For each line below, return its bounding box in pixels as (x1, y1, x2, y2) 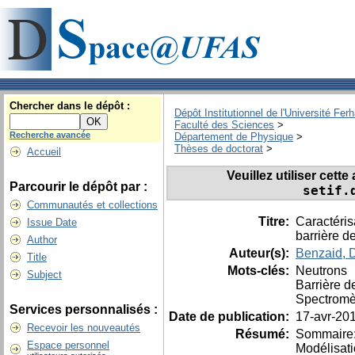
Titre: (258, 214, 292, 228)
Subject (27, 269, 62, 281)
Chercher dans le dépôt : (10, 100, 130, 112)
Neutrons (296, 263, 347, 277)
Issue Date (27, 216, 77, 228)
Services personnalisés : (10, 303, 158, 316)
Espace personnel (27, 339, 109, 351)
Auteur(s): (229, 246, 292, 260)
